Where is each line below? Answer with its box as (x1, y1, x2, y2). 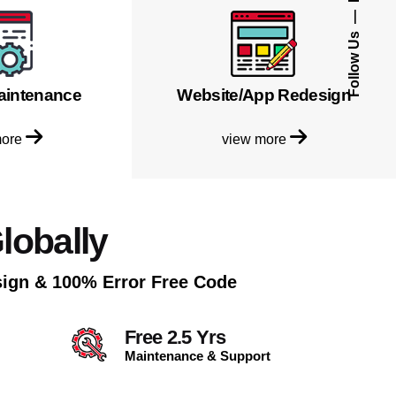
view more (221, 130, 290, 147)
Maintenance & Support (124, 347, 270, 363)
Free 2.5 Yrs (124, 325, 226, 348)
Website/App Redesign (177, 85, 351, 104)
